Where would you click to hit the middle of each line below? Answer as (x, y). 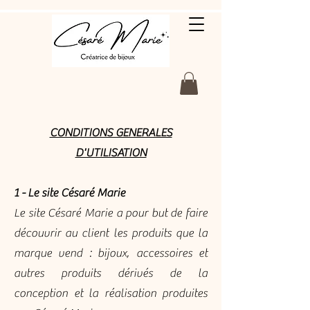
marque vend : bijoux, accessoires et (111, 254)
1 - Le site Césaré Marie (70, 193)
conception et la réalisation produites (111, 294)
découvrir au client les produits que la (111, 234)
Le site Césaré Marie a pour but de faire (111, 213)
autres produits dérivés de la (111, 274)
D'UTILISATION (111, 153)
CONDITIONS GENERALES (111, 133)
